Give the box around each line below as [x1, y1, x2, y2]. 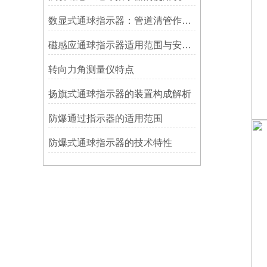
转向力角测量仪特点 [48, 64, 134, 74]
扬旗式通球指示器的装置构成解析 [48, 89, 191, 99]
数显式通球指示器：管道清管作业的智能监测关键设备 [181, 15, 191, 26]
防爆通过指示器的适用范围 [48, 113, 163, 123]
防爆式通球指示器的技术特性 [48, 138, 172, 148]
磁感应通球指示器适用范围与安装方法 [181, 40, 191, 50]
